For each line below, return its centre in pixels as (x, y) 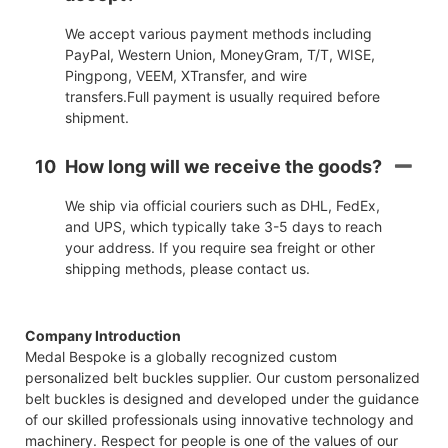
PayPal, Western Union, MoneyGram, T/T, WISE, (220, 54)
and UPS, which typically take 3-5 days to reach (223, 226)
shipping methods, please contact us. (187, 268)
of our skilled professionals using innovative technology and (219, 419)
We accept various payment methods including (218, 33)
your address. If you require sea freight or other (220, 247)
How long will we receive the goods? (223, 166)
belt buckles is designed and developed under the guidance (222, 398)
